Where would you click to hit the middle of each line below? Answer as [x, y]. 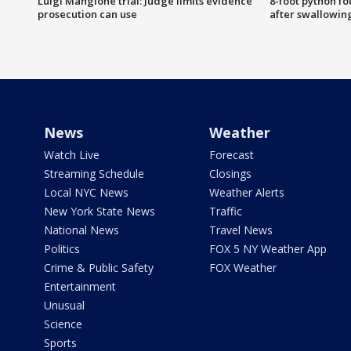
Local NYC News [86, 192]
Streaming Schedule [94, 173]
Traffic [225, 211]
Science [63, 324]
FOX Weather [242, 267]
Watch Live [72, 154]
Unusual [64, 305]
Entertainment [80, 286]
